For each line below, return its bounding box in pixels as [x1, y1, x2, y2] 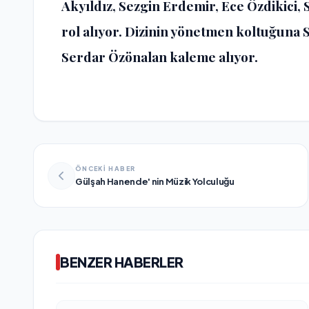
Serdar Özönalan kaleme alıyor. [61, 47, 258, 66]
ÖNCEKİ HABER [75, 164, 136, 172]
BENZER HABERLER [60, 253, 183, 271]
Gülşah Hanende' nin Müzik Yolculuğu [75, 175, 235, 187]
